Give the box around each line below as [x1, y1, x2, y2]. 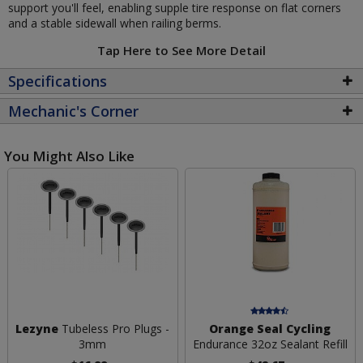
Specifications [8, 70, 107, 91]
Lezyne [15, 321, 59, 337]
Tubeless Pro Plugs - [58, 321, 170, 337]
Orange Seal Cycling [209, 321, 331, 337]
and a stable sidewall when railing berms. [8, 15, 221, 31]
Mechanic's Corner [8, 100, 139, 121]
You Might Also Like [4, 146, 135, 165]
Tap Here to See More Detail [97, 41, 266, 58]
